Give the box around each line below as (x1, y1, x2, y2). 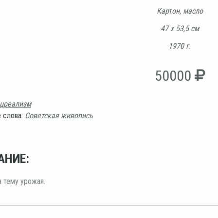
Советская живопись (25, 110, 93, 120)
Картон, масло (156, 6, 203, 16)
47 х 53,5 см (160, 23, 199, 33)
